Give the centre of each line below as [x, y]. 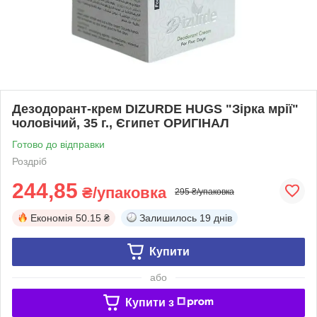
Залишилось [168, 218]
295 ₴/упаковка [204, 191]
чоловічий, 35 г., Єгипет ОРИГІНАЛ [121, 123]
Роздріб [29, 161]
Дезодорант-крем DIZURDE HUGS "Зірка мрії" [155, 109]
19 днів [216, 218]
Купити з [149, 302]
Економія [52, 218]
